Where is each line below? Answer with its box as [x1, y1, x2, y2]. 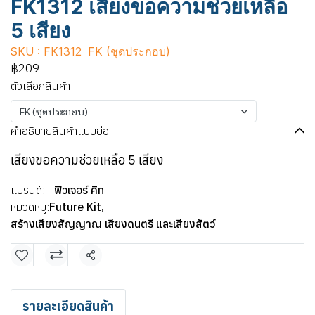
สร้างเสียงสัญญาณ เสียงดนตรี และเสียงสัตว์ [11, 216, 215, 231]
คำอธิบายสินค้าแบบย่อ [11, 123, 109, 138]
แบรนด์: [11, 182, 45, 197]
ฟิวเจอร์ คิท [54, 182, 104, 197]
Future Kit [49, 199, 101, 214]
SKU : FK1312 [11, 44, 82, 58]
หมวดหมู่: [11, 199, 49, 214]
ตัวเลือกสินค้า [11, 78, 70, 93]
